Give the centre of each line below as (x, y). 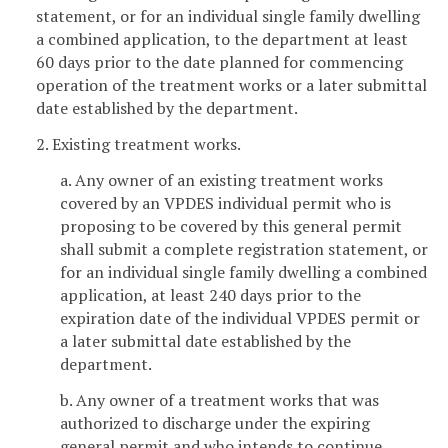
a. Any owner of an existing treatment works (221, 180)
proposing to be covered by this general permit (231, 226)
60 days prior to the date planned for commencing (219, 62)
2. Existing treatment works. (138, 144)
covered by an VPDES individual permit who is (225, 203)
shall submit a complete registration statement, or (244, 249)
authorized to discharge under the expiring (215, 422)
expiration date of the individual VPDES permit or (240, 318)
